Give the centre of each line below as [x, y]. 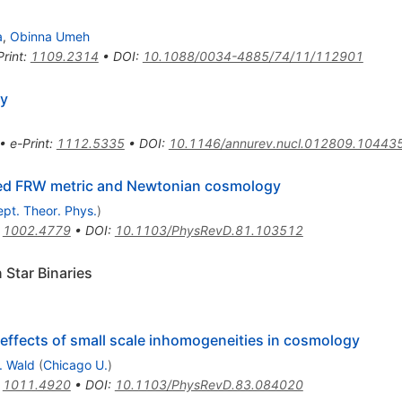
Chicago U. [75, 364]
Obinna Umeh [49, 36]
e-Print [29, 143]
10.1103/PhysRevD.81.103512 [209, 230]
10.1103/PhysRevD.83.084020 [209, 384]
